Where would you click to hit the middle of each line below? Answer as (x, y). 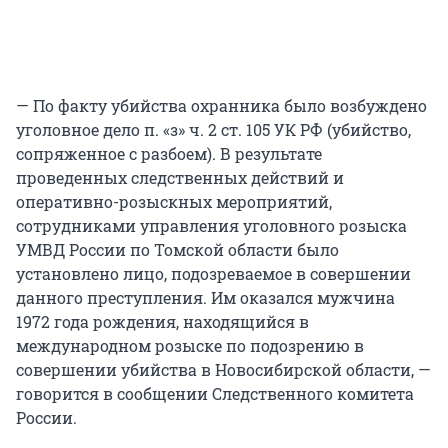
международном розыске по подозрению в (190, 346)
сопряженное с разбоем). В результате (169, 154)
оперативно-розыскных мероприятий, (174, 202)
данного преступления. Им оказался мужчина (205, 298)
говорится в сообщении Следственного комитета (215, 394)
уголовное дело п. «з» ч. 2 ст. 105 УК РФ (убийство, (213, 130)
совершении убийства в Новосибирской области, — (223, 370)
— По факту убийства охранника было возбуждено (221, 106)
